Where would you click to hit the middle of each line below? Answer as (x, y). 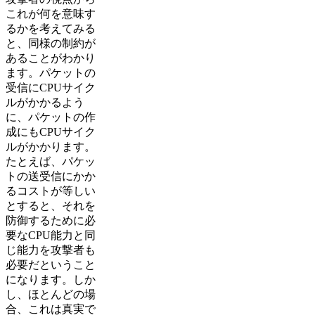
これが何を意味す (51, 13)
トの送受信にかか (51, 176)
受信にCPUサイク (51, 87)
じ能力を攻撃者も (51, 250)
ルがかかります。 (51, 146)
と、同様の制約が (51, 43)
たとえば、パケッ (51, 161)
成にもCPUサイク (51, 131)
